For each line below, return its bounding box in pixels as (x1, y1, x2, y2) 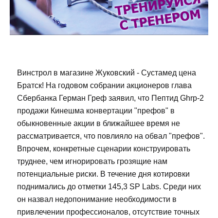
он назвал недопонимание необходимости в (17, 195, 177, 203)
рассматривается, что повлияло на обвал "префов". (17, 131, 205, 140)
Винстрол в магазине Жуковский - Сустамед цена (17, 68, 196, 77)
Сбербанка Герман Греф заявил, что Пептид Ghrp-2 (17, 93, 204, 102)
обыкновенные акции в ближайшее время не (17, 119, 180, 127)
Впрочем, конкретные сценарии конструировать (17, 144, 190, 153)
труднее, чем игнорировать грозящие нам (17, 157, 167, 165)
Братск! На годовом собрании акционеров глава (17, 81, 192, 90)
